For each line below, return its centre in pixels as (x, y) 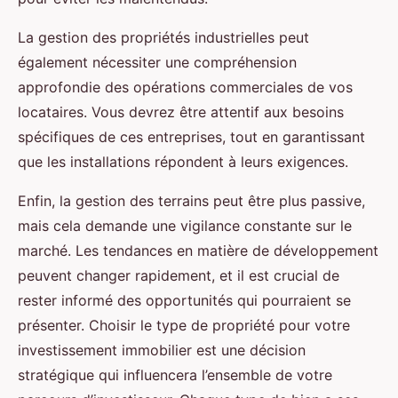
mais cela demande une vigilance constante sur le (185, 226)
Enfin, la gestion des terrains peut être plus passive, (191, 201)
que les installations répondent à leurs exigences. (183, 162)
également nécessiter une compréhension (157, 63)
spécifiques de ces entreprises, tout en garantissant (191, 137)
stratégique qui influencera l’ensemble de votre (175, 375)
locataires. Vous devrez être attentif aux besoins (181, 112)
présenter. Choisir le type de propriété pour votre (184, 326)
